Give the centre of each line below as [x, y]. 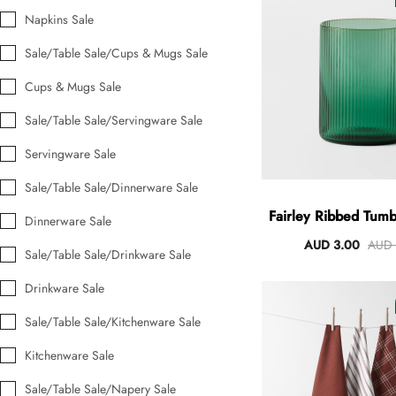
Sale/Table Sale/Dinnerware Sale [111, 188]
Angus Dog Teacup [159, 73]
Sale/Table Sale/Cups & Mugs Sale [116, 53]
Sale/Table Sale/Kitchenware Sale [113, 322]
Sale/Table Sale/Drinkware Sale [108, 255]
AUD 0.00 [135, 91]
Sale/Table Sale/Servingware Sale [114, 121]
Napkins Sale [59, 20]
